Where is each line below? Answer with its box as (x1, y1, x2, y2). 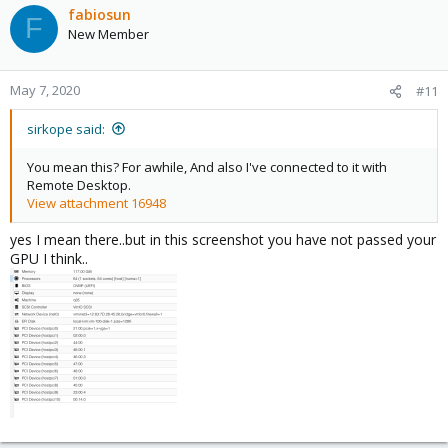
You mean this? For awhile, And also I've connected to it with (27, 157, 387, 176)
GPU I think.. (10, 248, 88, 268)
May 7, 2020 (10, 80, 80, 99)
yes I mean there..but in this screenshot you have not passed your (10, 229, 436, 249)
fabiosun (68, 4, 131, 24)
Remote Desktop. (27, 175, 131, 194)
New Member (68, 24, 149, 43)
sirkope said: (27, 119, 105, 138)
